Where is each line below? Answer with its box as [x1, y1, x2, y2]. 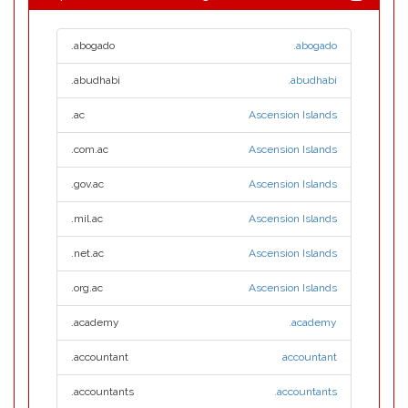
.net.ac [71, 247, 104, 260]
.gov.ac [71, 178, 104, 190]
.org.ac [71, 281, 103, 294]
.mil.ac [71, 212, 103, 225]
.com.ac [71, 143, 108, 156]
